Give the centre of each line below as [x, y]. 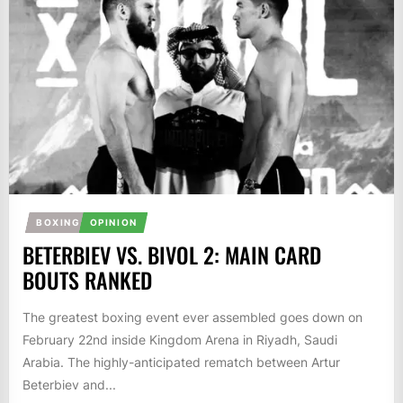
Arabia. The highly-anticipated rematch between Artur [181, 363]
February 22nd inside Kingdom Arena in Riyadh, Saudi [180, 340]
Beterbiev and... [69, 385]
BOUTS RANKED [87, 280]
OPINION [113, 223]
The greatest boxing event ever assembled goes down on [193, 318]
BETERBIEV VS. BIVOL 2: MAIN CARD [172, 255]
